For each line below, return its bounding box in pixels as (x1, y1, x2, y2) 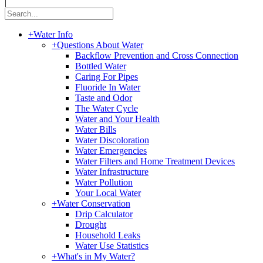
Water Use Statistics (75, 241, 149, 251)
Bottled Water (75, 61, 126, 71)
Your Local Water (75, 188, 141, 198)
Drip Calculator (75, 209, 133, 219)
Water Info (33, 29, 73, 39)
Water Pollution (75, 177, 133, 187)
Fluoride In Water (75, 82, 140, 92)
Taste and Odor (75, 93, 132, 103)
